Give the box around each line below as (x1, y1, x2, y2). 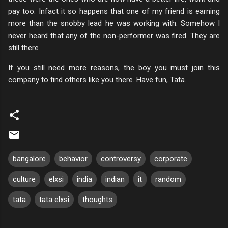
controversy (101, 154, 141, 163)
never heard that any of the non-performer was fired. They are (8, 31, 220, 40)
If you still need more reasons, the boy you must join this (8, 63, 220, 72)
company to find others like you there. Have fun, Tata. (8, 75, 186, 84)
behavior (59, 154, 88, 163)
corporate (154, 154, 187, 163)
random (155, 174, 181, 184)
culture (13, 174, 36, 184)
